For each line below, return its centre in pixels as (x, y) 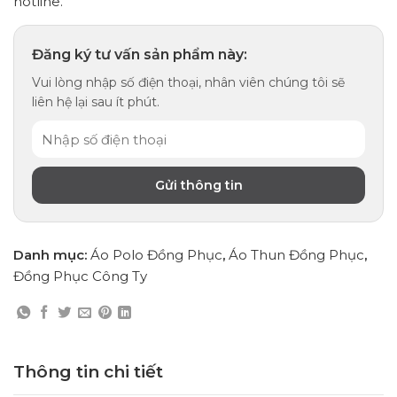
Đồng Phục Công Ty (80, 276)
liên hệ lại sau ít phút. (96, 102)
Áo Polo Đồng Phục (156, 255)
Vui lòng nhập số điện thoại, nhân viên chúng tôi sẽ (188, 83)
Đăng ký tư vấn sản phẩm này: (140, 55)
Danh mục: (52, 255)
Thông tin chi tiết (88, 372)
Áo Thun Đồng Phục (296, 255)
